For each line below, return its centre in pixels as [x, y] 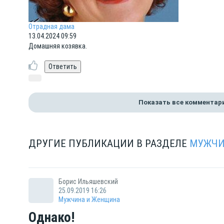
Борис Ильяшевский [88, 181]
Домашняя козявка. [58, 46]
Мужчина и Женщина [89, 199]
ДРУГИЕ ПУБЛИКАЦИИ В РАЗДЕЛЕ [109, 143]
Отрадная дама [51, 26]
